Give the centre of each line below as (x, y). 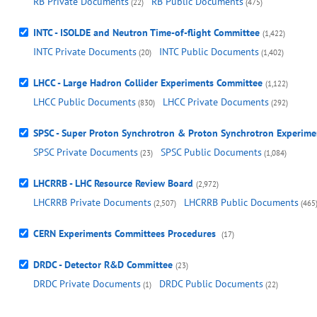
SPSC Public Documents (211, 152)
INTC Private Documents (85, 52)
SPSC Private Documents (86, 152)
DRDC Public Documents (211, 284)
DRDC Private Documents (87, 284)
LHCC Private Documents (216, 102)
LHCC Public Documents (85, 102)
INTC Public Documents (209, 52)
